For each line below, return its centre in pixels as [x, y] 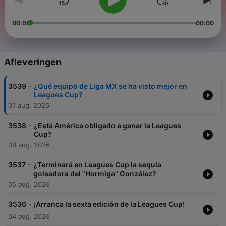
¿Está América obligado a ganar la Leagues [107, 126]
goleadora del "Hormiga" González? [95, 174]
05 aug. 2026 [29, 184]
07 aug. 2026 [29, 106]
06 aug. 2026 [29, 145]
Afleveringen [33, 62]
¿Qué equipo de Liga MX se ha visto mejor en [110, 86]
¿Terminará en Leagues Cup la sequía [97, 165]
